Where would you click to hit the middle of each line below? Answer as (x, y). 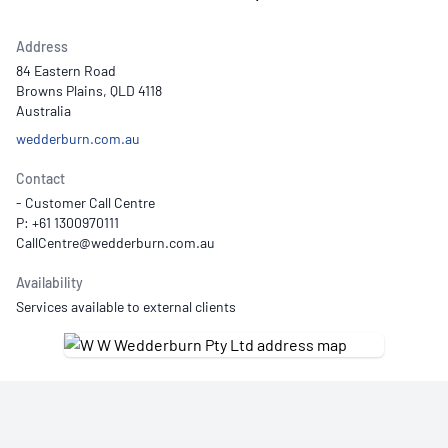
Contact (40, 178)
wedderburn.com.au (78, 138)
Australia (43, 110)
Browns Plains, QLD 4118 (89, 90)
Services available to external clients (126, 306)
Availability (49, 282)
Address (42, 46)
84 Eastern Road (66, 70)
